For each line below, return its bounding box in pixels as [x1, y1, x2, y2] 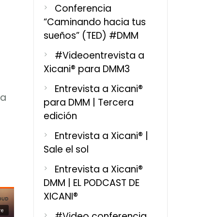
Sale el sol [43, 143, 89, 156]
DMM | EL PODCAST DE [43, 176, 139, 189]
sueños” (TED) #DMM [43, 29, 139, 42]
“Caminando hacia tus [43, 15, 146, 29]
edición [43, 109, 77, 123]
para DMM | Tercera [43, 96, 134, 109]
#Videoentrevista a [54, 49, 144, 62]
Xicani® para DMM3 [43, 62, 130, 76]
